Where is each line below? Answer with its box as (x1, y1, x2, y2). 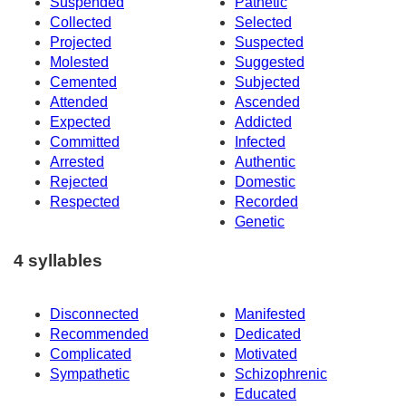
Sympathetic (50, 365, 130, 382)
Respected (50, 194, 120, 210)
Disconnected (50, 305, 139, 322)
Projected (50, 34, 111, 51)
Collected (50, 14, 111, 31)
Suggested (235, 54, 304, 71)
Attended (50, 94, 108, 111)
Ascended (235, 94, 300, 111)
